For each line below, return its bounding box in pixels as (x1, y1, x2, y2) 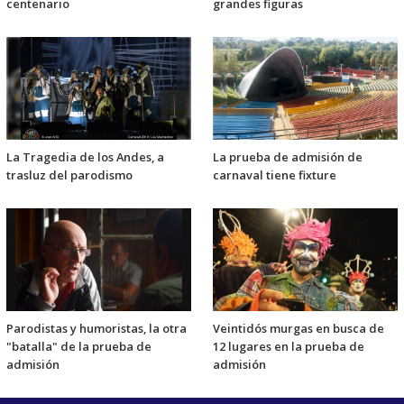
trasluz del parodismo (6, 166, 133, 183)
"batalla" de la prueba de (6, 337, 151, 354)
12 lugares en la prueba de (213, 337, 364, 354)
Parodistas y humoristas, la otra (6, 319, 187, 336)
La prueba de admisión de (213, 148, 363, 165)
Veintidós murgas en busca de (213, 319, 384, 336)
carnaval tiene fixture (213, 166, 336, 183)
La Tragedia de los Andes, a (6, 148, 164, 165)
